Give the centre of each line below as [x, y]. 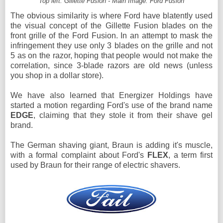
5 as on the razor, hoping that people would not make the [111, 55]
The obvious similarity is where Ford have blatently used [111, 15]
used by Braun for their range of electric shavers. [95, 165]
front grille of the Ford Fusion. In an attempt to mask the [111, 35]
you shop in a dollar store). [57, 75]
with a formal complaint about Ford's [79, 155]
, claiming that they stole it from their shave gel [123, 115]
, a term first [190, 155]
